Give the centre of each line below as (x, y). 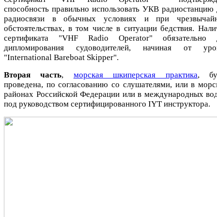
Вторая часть (33, 75)
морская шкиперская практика (135, 75)
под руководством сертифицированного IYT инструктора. (107, 104)
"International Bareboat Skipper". (61, 57)
